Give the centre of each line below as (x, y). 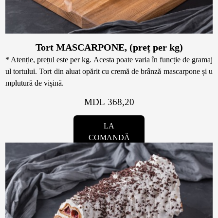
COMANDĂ (109, 138)
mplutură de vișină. (35, 83)
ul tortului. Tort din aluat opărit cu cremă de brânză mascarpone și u (109, 72)
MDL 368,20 (109, 102)
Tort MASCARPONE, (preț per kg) (109, 47)
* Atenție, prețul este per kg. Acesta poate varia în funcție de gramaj (109, 60)
